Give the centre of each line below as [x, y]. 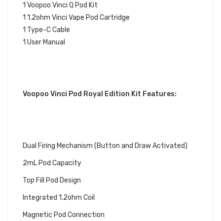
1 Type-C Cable [46, 30]
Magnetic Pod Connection [64, 215]
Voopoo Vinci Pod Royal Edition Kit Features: [100, 94]
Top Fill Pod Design [52, 180]
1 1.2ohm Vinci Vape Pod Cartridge [76, 18]
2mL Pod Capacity [52, 163]
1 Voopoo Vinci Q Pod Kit [60, 5]
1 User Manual [44, 42]
